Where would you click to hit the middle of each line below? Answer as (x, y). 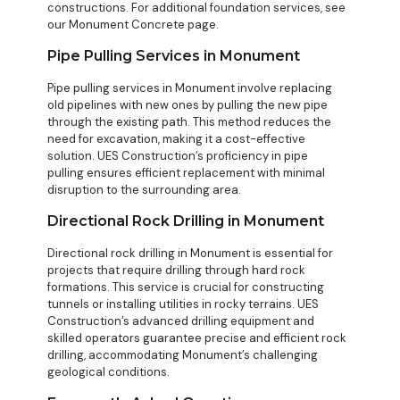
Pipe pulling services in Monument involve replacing (190, 88)
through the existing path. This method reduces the (189, 122)
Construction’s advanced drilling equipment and (181, 321)
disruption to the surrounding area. (144, 190)
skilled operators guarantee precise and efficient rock (197, 338)
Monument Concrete (127, 25)
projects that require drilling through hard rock (176, 271)
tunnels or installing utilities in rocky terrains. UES (183, 304)
